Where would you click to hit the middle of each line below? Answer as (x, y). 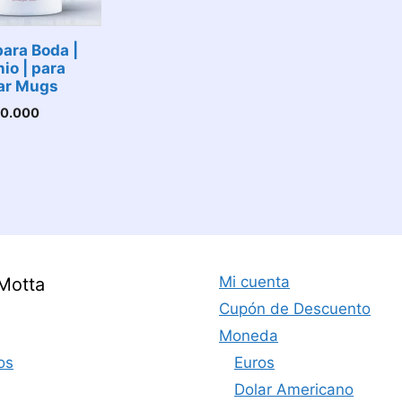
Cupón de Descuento (295, 309)
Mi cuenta (254, 282)
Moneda (249, 336)
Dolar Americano (294, 389)
